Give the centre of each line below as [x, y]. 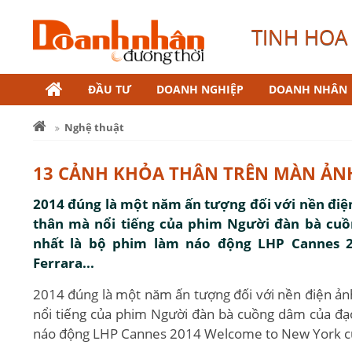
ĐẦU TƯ [110, 89]
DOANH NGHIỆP [200, 89]
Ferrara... [64, 263]
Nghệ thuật [94, 127]
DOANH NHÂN [308, 89]
